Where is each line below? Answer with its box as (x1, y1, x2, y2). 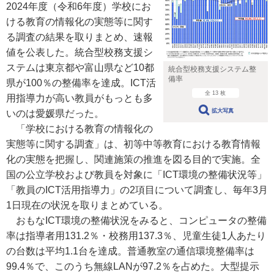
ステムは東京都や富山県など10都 (6, 62, 154, 73)
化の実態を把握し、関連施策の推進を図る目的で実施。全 (6, 154, 261, 165)
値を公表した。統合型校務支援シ (6, 47, 153, 57)
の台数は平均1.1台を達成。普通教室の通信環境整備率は (6, 246, 254, 256)
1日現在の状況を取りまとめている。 (6, 200, 168, 210)
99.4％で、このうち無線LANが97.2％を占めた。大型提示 (6, 261, 259, 272)
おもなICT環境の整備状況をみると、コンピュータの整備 (6, 215, 267, 226)
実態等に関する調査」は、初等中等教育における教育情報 (6, 139, 261, 149)
